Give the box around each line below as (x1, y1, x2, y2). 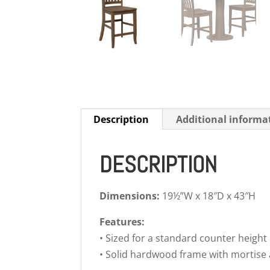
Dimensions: (99, 189, 160, 202)
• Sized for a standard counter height (99, 231, 268, 245)
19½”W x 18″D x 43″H (160, 189, 256, 202)
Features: (99, 215, 145, 228)
